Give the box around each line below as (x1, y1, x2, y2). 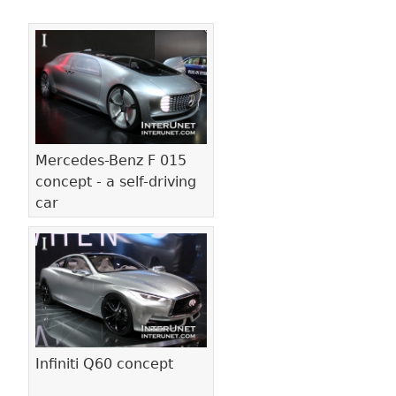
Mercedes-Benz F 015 (35, 152, 187, 170)
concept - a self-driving (35, 173, 196, 191)
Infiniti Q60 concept (35, 355, 173, 373)
